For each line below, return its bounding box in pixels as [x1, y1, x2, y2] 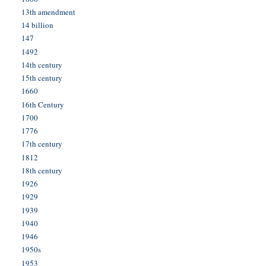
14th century [21, 59, 63, 70]
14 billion [21, 20, 54, 31]
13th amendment [21, 6, 76, 17]
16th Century [21, 99, 65, 110]
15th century [21, 72, 63, 84]
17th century [21, 138, 63, 150]
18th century [21, 164, 63, 176]
